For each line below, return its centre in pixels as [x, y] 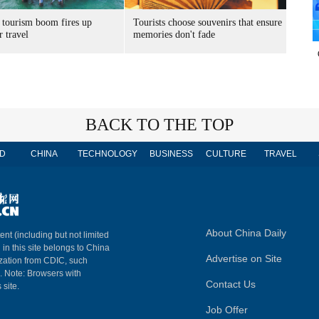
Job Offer [227, 310]
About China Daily [246, 233]
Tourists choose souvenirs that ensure [208, 22]
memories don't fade [174, 35]
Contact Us [231, 284]
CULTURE [226, 154]
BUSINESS [171, 154]
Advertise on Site [244, 258]
